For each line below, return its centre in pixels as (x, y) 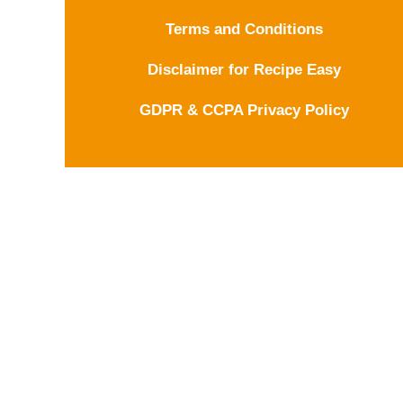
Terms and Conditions (245, 29)
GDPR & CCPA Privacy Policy (245, 110)
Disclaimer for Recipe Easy (245, 69)
